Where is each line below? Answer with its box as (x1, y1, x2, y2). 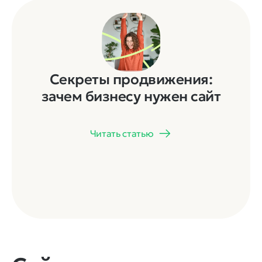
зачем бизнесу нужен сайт (41, 87, 221, 105)
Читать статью (89, 127, 154, 139)
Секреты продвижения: (49, 70, 213, 88)
